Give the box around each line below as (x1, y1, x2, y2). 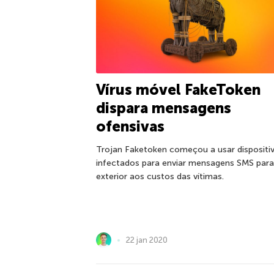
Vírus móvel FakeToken (96, 81, 261, 99)
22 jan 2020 (126, 235, 168, 245)
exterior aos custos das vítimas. (96, 171, 224, 182)
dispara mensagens (96, 99, 231, 117)
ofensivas (96, 117, 165, 136)
